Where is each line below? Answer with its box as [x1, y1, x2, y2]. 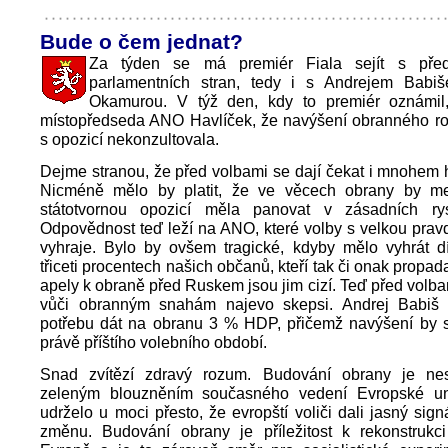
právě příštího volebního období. [40, 333, 267, 351]
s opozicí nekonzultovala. [40, 130, 219, 148]
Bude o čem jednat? [40, 30, 243, 53]
